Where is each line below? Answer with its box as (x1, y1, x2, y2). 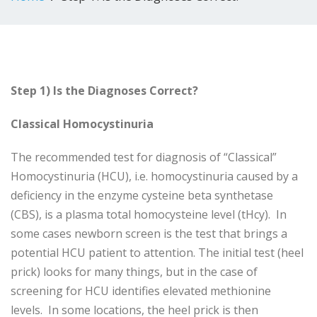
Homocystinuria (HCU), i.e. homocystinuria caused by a (11, 168, 298, 184)
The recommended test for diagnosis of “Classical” (11, 149, 277, 165)
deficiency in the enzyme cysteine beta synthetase (11, 188, 273, 203)
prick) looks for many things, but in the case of (11, 264, 258, 279)
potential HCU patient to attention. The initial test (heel (11, 245, 304, 260)
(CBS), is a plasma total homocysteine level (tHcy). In (11, 207, 287, 222)
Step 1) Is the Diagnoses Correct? (11, 83, 198, 98)
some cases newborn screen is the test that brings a (11, 226, 287, 241)
